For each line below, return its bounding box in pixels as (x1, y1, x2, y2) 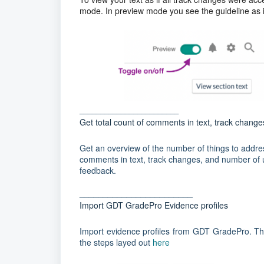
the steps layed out (80, 236, 153, 249)
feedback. (80, 164, 116, 177)
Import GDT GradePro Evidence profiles (80, 199, 228, 212)
